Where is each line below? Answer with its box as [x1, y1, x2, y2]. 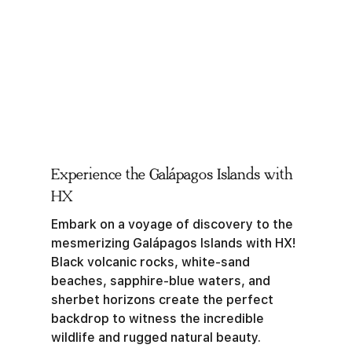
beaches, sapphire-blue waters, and [51, 273, 270, 288]
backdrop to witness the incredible [51, 311, 264, 326]
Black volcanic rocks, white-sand [51, 255, 250, 269]
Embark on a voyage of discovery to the [51, 217, 293, 232]
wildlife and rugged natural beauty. [51, 330, 261, 345]
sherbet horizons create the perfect [51, 292, 273, 307]
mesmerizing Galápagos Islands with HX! [51, 236, 299, 251]
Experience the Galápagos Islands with [51, 166, 292, 183]
